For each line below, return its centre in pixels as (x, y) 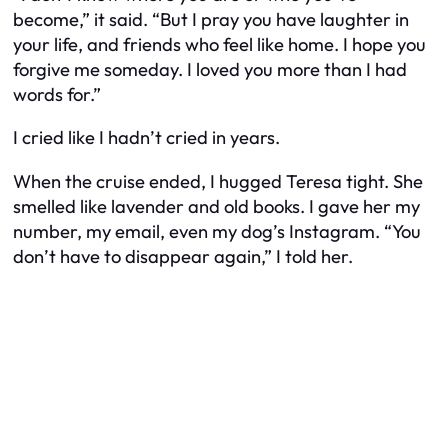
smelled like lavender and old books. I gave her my (216, 206)
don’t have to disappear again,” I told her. (183, 256)
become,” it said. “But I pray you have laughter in (211, 19)
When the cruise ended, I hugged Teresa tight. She (218, 181)
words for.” (57, 94)
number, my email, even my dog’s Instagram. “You (217, 231)
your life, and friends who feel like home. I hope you (219, 44)
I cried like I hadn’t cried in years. (146, 138)
